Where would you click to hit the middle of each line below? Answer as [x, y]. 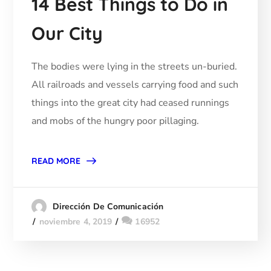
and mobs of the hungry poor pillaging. [116, 121]
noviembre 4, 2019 [76, 221]
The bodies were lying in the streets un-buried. [135, 66]
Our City [67, 33]
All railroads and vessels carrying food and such [135, 84]
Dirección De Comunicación [108, 206]
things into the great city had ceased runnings [131, 103]
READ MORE [56, 161]
